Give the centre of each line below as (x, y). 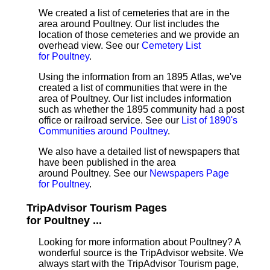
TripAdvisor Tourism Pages (97, 208)
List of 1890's (209, 120)
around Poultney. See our (94, 173)
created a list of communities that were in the (133, 88)
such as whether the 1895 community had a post (141, 109)
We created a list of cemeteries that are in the (134, 13)
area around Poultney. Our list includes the (129, 24)
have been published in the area (107, 162)
